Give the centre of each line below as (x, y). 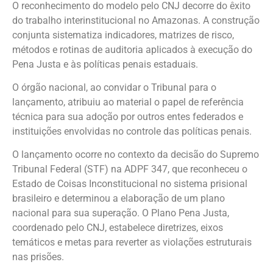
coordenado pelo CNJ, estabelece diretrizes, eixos (118, 228)
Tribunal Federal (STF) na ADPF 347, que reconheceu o (130, 169)
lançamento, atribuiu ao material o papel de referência (128, 102)
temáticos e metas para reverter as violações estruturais (132, 243)
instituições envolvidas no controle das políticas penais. (132, 132)
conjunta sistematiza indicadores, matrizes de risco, (123, 35)
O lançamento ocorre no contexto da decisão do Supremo (136, 155)
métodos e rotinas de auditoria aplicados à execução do (132, 49)
